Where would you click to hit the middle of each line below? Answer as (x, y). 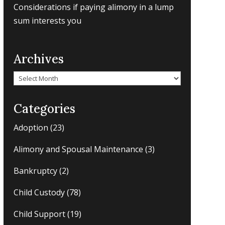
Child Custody (39, 193)
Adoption (31, 128)
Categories (45, 109)
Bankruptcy (36, 171)
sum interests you (48, 21)
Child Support (40, 214)
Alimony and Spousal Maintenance (79, 149)
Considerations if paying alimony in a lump (94, 7)
